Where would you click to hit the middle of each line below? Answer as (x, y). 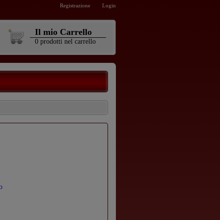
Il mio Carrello (63, 32)
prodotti (51, 41)
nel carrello (80, 41)
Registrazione (75, 5)
